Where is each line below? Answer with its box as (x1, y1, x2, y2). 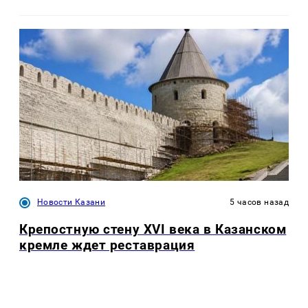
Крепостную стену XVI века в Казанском (19, 221, 287, 237)
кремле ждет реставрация (19, 237, 195, 253)
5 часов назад (230, 197, 289, 207)
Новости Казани (37, 197, 106, 207)
